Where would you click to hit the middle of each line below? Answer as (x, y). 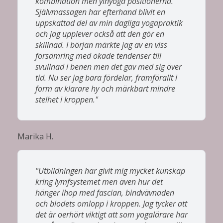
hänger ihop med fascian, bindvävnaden (105, 192)
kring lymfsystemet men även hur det (99, 181)
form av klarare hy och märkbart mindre (105, 88)
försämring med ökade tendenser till (98, 56)
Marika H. (35, 136)
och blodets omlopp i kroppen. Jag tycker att (111, 203)
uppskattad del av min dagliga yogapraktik (109, 23)
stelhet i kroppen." (67, 99)
